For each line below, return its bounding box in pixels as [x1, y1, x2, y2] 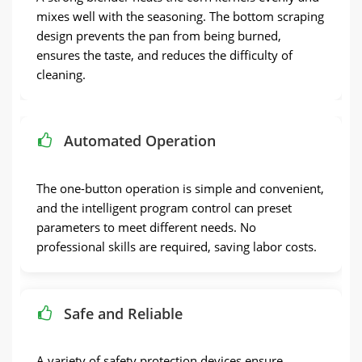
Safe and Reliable [64, 303, 183, 323]
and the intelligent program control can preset [36, 199, 292, 216]
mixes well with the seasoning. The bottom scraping [36, 8, 324, 25]
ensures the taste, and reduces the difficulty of [36, 47, 293, 64]
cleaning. [36, 66, 86, 83]
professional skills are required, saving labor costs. [36, 238, 317, 255]
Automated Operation [64, 131, 216, 151]
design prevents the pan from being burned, [36, 27, 281, 44]
